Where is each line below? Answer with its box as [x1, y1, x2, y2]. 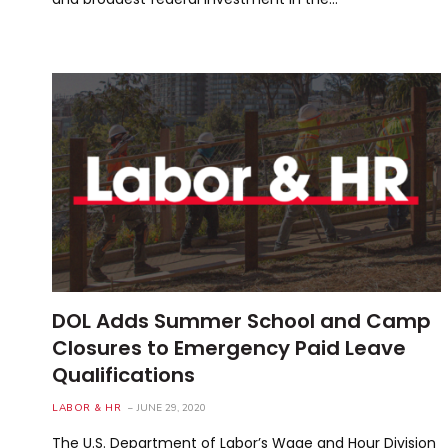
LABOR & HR [52, 400, 121, 415]
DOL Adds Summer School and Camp [52, 306, 431, 335]
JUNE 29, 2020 [137, 400, 206, 415]
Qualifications [52, 360, 195, 389]
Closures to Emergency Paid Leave [52, 333, 406, 362]
